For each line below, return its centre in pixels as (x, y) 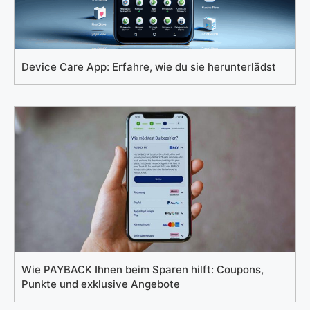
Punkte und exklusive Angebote (101, 284)
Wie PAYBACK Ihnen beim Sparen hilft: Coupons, (143, 270)
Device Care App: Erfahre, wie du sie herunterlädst (149, 67)
